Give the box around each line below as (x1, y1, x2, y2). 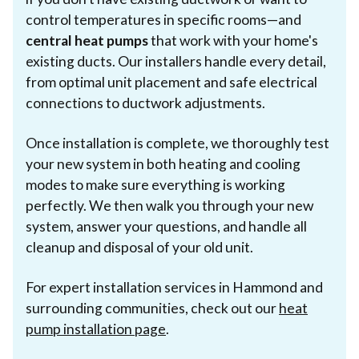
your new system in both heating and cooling (26, 155, 301, 172)
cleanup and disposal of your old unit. (26, 238, 253, 256)
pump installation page (26, 320, 166, 337)
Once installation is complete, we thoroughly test (26, 134, 329, 151)
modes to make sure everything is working (26, 175, 285, 193)
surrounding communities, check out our (26, 299, 279, 317)
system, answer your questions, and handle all (26, 217, 307, 235)
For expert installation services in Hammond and (26, 278, 323, 296)
